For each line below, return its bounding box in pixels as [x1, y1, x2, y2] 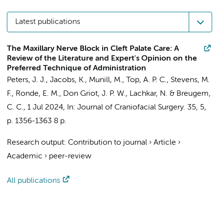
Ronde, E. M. [16, 90, 59, 98]
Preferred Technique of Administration [7, 65, 146, 72]
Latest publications [15, 18, 80, 26]
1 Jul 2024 [27, 104, 63, 111]
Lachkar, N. [130, 90, 168, 98]
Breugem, [176, 90, 211, 98]
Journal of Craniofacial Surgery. [77, 104, 185, 111]
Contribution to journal [68, 139, 147, 147]
